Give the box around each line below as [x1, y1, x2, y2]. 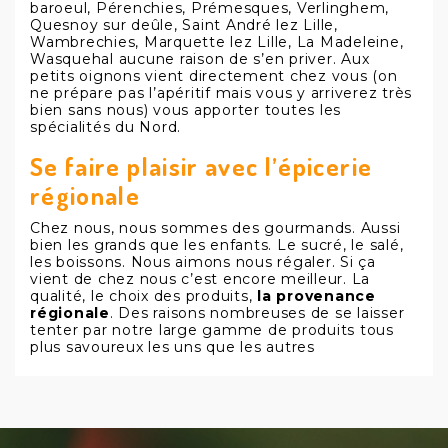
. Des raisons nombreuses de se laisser [109, 304, 405, 322]
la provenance [257, 287, 376, 305]
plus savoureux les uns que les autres [30, 338, 315, 356]
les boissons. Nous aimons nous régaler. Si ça [30, 253, 376, 271]
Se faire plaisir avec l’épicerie [30, 150, 373, 182]
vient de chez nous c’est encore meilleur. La [30, 270, 371, 288]
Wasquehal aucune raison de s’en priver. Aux [30, 50, 370, 68]
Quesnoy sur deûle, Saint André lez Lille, [30, 16, 338, 34]
